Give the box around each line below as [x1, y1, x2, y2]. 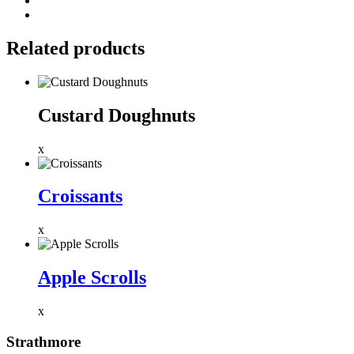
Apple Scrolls [38, 267, 146, 288]
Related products [6, 37, 145, 58]
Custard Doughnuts [38, 104, 195, 126]
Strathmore [6, 333, 81, 350]
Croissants [38, 186, 122, 207]
